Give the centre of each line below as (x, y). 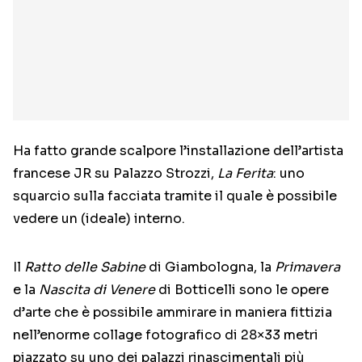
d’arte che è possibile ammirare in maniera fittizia (173, 313)
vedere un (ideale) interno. (99, 219)
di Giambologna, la (210, 267)
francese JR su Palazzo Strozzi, (115, 174)
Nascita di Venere (97, 290)
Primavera (307, 267)
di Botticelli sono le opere (242, 290)
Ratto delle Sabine (83, 267)
